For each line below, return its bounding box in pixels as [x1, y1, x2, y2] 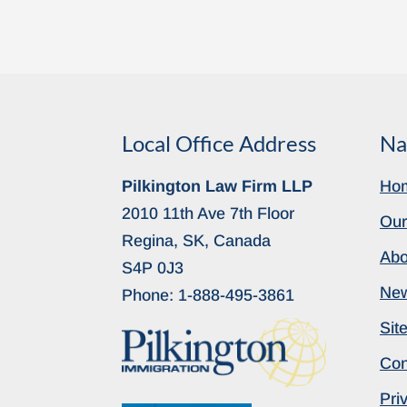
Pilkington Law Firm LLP [122, 176, 313, 195]
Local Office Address [122, 129, 317, 156]
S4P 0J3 [122, 258, 184, 277]
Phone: [122, 285, 179, 304]
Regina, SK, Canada [122, 231, 272, 250]
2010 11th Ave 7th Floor [122, 203, 295, 223]
